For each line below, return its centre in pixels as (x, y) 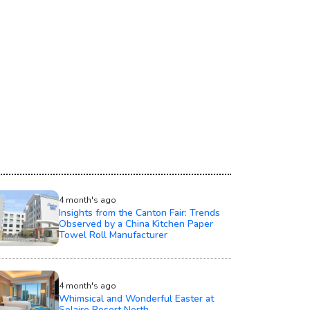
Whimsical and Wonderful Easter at (136, 298)
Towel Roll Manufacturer (113, 235)
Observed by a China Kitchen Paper (136, 224)
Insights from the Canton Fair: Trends (139, 212)
